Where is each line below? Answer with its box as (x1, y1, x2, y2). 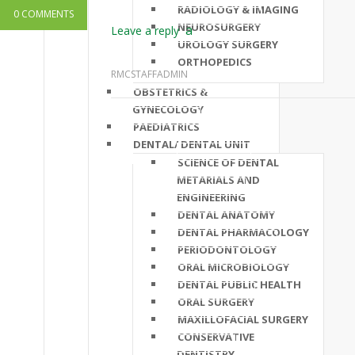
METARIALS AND (177, 173, 260, 187)
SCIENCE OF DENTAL (177, 155, 279, 170)
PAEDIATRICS (133, 120, 200, 134)
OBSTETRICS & (133, 85, 208, 99)
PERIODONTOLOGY (177, 242, 277, 257)
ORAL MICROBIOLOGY (177, 260, 289, 274)
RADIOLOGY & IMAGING (177, 2, 299, 17)
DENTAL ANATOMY (177, 208, 275, 222)
